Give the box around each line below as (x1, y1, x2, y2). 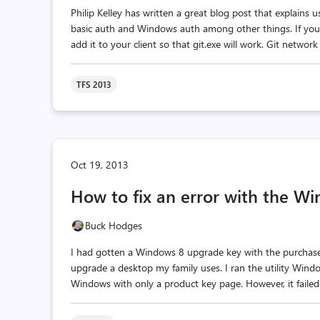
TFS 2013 (76, 79, 112, 90)
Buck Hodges (85, 219, 143, 232)
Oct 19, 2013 (71, 158, 129, 171)
